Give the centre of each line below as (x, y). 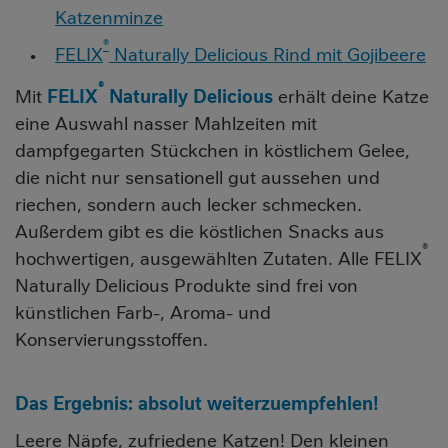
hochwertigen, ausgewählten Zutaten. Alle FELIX (218, 259)
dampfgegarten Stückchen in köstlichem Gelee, (212, 151)
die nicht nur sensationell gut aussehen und (197, 178)
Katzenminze (109, 18)
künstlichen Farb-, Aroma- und (143, 313)
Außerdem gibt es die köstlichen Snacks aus (199, 232)
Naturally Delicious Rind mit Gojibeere (267, 55)
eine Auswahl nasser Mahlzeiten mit (166, 124)
